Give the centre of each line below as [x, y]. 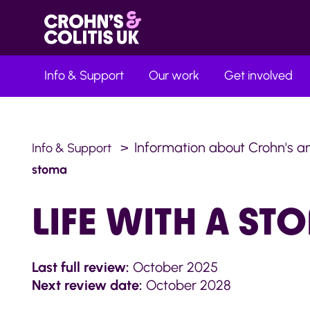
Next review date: [88, 285]
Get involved [258, 76]
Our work [174, 76]
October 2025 [174, 267]
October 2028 [187, 285]
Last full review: [81, 267]
